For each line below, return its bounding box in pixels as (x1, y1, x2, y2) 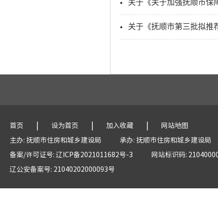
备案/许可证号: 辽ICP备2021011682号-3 (10, 149, 133, 159)
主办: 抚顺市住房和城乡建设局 (10, 135, 101, 145)
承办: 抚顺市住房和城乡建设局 (120, 135, 211, 145)
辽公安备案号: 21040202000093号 (10, 164, 115, 174)
